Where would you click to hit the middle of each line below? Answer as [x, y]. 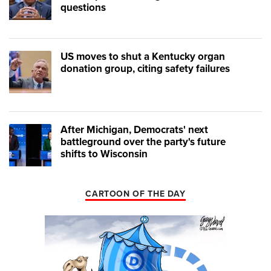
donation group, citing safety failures [145, 69]
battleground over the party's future [143, 142]
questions [83, 8]
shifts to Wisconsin [104, 154]
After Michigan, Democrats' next [134, 130]
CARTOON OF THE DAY [135, 194]
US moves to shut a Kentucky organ [143, 57]
